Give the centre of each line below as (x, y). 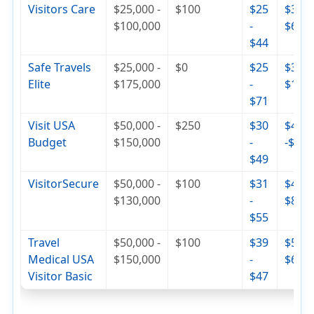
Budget (48, 142)
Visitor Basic (61, 276)
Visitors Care (62, 9)
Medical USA (61, 259)
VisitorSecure (64, 184)
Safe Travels (60, 67)
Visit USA (52, 125)
